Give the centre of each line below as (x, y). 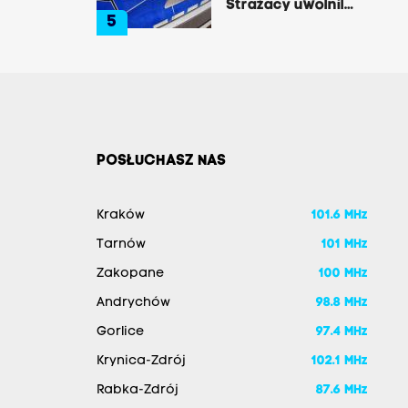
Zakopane (130, 274)
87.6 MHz (342, 391)
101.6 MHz (339, 216)
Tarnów (121, 245)
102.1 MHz (339, 362)
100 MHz (343, 274)
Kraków (120, 216)
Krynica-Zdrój (141, 362)
